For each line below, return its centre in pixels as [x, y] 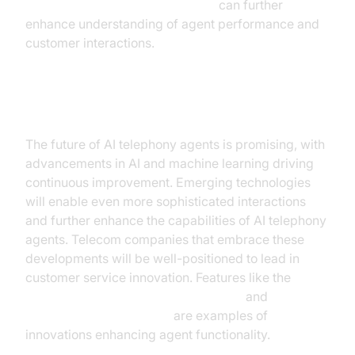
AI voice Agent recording [98, 315]
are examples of [219, 315]
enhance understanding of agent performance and [172, 24]
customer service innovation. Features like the [158, 277]
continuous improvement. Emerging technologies [168, 182]
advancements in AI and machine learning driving [170, 163]
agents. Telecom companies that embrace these [165, 239]
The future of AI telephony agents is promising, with [175, 144]
